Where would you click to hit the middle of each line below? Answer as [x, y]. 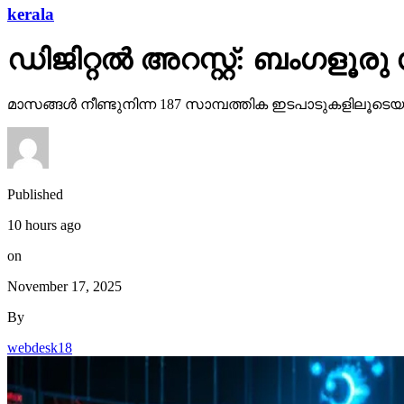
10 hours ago [44, 225]
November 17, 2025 [64, 286]
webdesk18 [40, 347]
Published [35, 194]
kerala [31, 14]
